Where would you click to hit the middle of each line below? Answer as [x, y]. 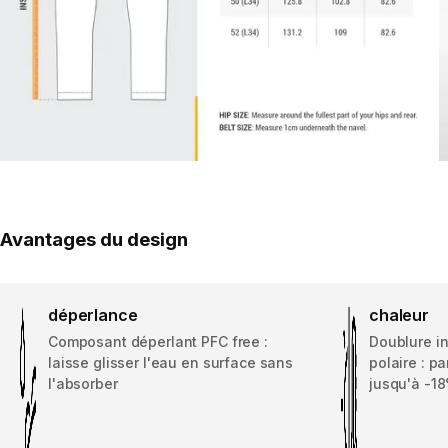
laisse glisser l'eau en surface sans [170, 363]
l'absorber [83, 384]
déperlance [93, 315]
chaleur [399, 315]
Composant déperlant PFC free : [158, 342]
